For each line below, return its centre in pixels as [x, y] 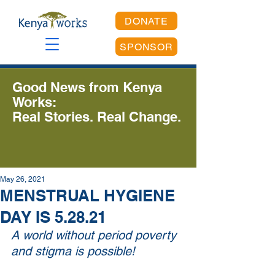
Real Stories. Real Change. [97, 117]
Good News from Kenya [87, 87]
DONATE [146, 21]
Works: [34, 102]
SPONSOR [146, 47]
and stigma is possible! [73, 251]
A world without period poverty [95, 235]
